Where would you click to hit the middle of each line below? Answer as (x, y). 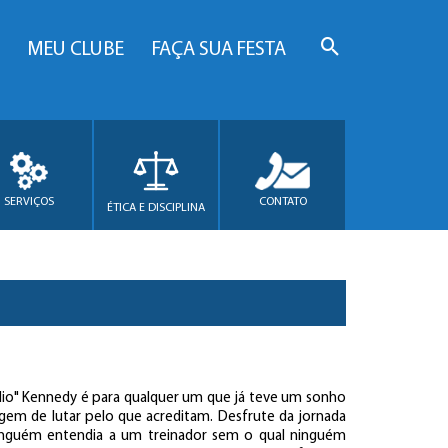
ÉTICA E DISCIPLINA (156, 207)
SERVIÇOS (29, 201)
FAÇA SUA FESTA (219, 50)
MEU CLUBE (75, 50)
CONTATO (282, 201)
